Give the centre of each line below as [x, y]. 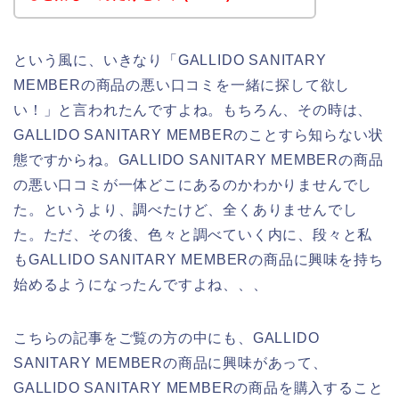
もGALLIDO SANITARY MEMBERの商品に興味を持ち [199, 259]
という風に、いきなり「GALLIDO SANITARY [170, 60]
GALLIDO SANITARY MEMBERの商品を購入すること [199, 387]
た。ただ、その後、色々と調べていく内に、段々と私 [193, 234]
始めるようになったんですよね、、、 [141, 284]
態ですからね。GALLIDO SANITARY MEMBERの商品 [199, 159]
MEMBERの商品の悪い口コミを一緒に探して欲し [182, 85]
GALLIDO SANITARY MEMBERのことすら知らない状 [199, 134]
